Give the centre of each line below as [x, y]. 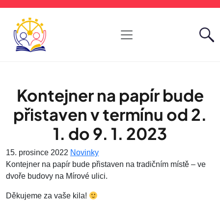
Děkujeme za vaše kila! [47, 196]
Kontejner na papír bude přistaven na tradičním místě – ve [106, 164]
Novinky [84, 152]
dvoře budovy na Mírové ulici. [57, 176]
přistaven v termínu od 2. [110, 114]
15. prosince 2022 [37, 152]
